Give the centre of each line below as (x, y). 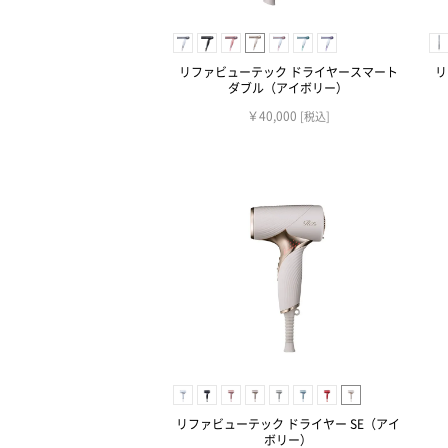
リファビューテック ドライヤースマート (288, 72)
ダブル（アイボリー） (288, 88)
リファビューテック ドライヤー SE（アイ (288, 423)
